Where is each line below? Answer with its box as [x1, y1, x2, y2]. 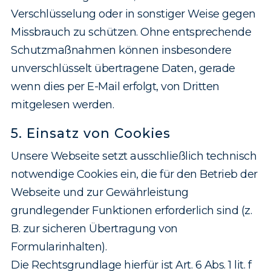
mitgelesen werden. [11, 98, 114, 112]
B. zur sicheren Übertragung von [11, 222, 178, 236]
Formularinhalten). [11, 240, 106, 254]
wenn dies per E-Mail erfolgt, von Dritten [11, 80, 220, 94]
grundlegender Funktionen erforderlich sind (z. [11, 204, 252, 218]
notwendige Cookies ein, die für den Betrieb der [11, 168, 258, 181]
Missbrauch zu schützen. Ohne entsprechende [11, 25, 251, 39]
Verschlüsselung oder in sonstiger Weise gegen [11, 7, 256, 21]
